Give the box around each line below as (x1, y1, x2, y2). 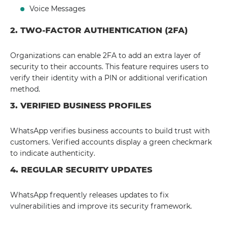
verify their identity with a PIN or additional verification (10, 73, 207, 82)
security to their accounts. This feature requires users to (10, 62, 209, 71)
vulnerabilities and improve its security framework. (10, 202, 192, 211)
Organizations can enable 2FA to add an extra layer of (10, 51, 201, 60)
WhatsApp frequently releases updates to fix (10, 190, 168, 199)
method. (10, 84, 40, 94)
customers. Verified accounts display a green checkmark (10, 137, 212, 147)
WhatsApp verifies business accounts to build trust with (10, 126, 210, 135)
